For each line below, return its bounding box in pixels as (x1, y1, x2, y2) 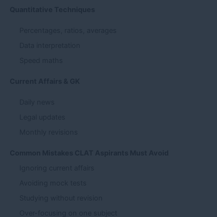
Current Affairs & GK (10, 77, 80, 86)
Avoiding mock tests (19, 179, 87, 188)
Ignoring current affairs (19, 164, 94, 173)
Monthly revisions (19, 127, 78, 137)
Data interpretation (19, 41, 80, 50)
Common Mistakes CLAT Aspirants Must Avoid (10, 148, 169, 157)
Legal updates (19, 112, 65, 122)
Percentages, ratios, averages (19, 26, 117, 35)
